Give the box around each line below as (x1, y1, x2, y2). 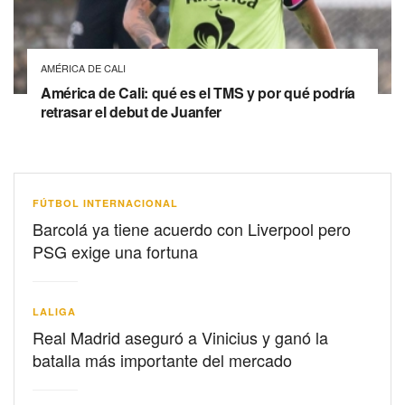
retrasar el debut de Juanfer (41, 100, 222, 122)
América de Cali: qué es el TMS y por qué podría (41, 81, 355, 103)
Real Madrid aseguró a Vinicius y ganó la (33, 325, 328, 349)
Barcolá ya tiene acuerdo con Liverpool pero (33, 216, 351, 240)
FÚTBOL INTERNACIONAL (33, 195, 178, 210)
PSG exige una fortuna (33, 239, 198, 263)
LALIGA (33, 304, 76, 318)
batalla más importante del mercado (33, 347, 292, 372)
